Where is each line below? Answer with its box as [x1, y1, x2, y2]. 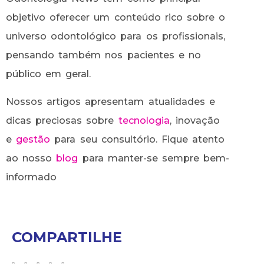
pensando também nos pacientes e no [6, 49, 201, 61]
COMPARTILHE [12, 228, 122, 246]
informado [6, 171, 57, 183]
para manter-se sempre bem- [78, 152, 230, 164]
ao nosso [6, 152, 57, 164]
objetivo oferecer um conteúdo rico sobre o [6, 12, 226, 24]
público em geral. [6, 68, 91, 80]
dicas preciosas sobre [6, 114, 118, 126]
